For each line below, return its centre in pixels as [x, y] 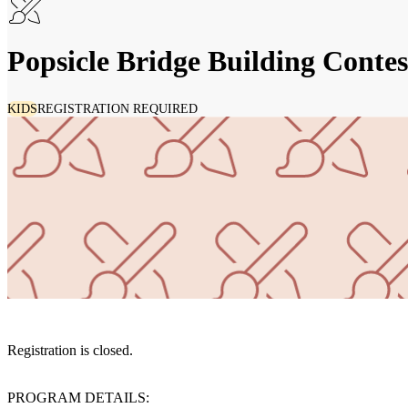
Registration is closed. [70, 351]
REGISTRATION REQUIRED [117, 109]
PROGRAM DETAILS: [78, 398]
